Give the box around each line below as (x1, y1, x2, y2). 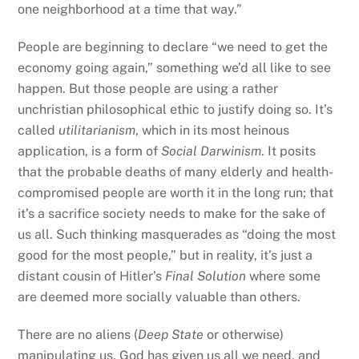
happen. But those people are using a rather (18, 80, 279, 96)
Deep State (138, 326, 204, 342)
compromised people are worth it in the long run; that (18, 184, 334, 200)
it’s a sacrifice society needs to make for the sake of (18, 205, 326, 221)
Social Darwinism (161, 143, 262, 159)
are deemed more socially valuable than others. (18, 288, 301, 305)
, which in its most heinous (135, 122, 290, 138)
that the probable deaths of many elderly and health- (18, 163, 334, 179)
